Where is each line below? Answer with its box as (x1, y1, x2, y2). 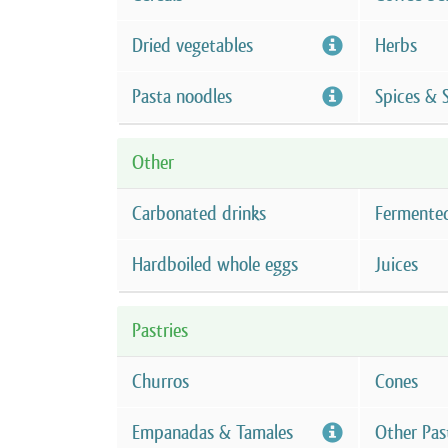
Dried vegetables (132, 33, 253, 58)
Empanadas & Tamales (132, 420, 293, 445)
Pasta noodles (132, 84, 232, 109)
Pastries (132, 318, 188, 343)
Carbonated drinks (132, 201, 266, 226)
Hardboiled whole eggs (132, 252, 298, 277)
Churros (132, 369, 189, 394)
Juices (375, 252, 419, 277)
